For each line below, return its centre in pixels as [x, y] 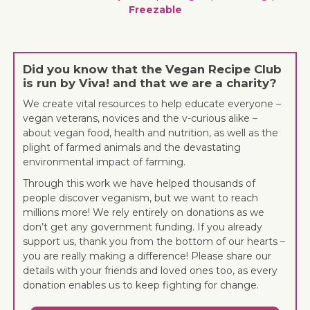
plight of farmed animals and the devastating [132, 148]
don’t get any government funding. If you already [143, 227]
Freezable [155, 10]
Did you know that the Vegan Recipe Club [153, 70]
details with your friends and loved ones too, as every [151, 271]
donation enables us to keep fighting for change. [141, 285]
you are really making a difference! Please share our [147, 256]
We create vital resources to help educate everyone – [152, 104]
